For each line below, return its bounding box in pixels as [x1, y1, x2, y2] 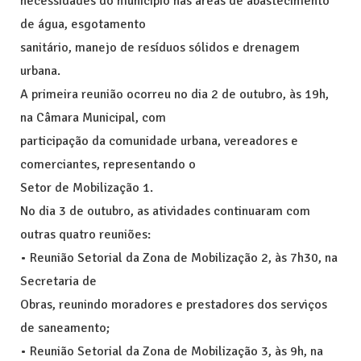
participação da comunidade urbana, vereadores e [20, 132, 298, 149]
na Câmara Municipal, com [20, 109, 166, 126]
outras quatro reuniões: [20, 226, 151, 243]
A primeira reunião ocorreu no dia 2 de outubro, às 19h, [20, 85, 329, 102]
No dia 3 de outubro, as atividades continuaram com [20, 202, 310, 219]
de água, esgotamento [20, 15, 146, 32]
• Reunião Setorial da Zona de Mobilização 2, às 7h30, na [20, 249, 338, 266]
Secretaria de [20, 272, 97, 289]
